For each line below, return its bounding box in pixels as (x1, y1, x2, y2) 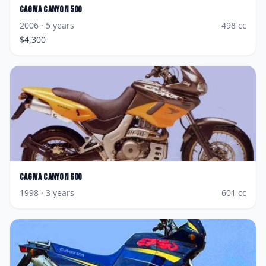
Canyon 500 (43, 4, 82, 15)
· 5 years (39, 20, 74, 31)
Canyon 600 (43, 172, 82, 183)
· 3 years (39, 187, 74, 198)
